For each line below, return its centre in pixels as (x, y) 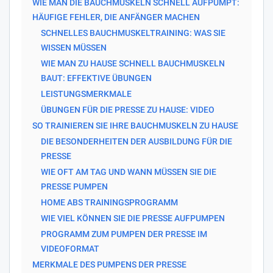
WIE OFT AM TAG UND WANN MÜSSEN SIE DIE (129, 172)
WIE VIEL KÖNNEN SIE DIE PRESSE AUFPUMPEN (133, 218)
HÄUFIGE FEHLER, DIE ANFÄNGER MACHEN (116, 17)
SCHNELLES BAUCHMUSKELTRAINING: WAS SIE (133, 33)
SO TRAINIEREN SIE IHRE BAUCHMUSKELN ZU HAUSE (135, 125)
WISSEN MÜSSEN (74, 47)
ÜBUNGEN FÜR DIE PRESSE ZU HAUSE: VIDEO (128, 109)
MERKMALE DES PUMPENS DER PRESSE (109, 264)
